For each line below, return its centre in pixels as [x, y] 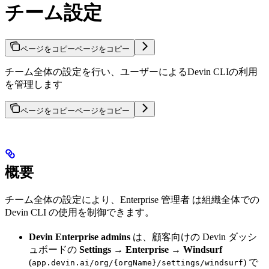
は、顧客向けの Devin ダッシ [194, 237]
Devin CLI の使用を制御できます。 [80, 213]
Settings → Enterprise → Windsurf [151, 250]
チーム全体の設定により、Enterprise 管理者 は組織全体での [132, 200]
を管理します [34, 85]
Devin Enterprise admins [80, 237]
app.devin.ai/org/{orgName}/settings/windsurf [138, 263]
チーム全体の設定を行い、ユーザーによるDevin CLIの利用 [131, 72]
